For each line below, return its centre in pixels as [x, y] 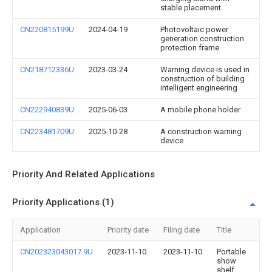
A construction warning [201, 131]
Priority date [128, 230]
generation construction [202, 39]
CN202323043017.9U [56, 252]
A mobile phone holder [200, 110]
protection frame [190, 48]
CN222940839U [47, 110]
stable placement [191, 8]
